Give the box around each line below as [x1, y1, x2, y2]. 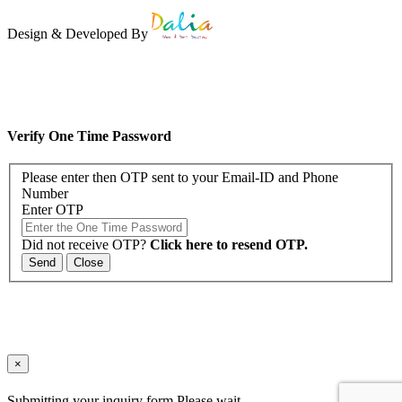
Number [22, 186, 68, 202]
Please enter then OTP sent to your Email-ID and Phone [22, 170, 338, 186]
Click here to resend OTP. [150, 237, 308, 253]
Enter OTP [22, 202, 83, 218]
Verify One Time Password [7, 127, 171, 144]
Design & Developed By [7, 25, 152, 41]
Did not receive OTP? [22, 237, 150, 253]
